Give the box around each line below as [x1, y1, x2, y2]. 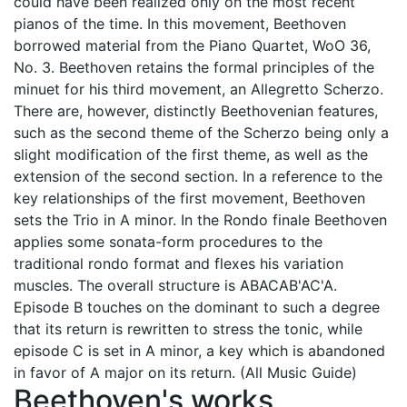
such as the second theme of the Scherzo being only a [14, 124, 389, 142]
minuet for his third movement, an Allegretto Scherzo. [14, 80, 383, 98]
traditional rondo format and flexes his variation [14, 254, 343, 273]
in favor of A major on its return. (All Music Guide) [14, 363, 357, 382]
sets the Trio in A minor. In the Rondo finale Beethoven [14, 211, 387, 229]
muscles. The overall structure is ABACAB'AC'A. [14, 276, 337, 294]
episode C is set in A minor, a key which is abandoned [14, 342, 385, 360]
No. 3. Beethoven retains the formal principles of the [14, 58, 374, 76]
